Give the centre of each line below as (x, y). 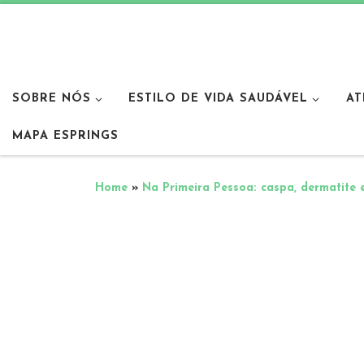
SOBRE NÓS (52, 98)
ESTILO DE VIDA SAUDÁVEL (219, 98)
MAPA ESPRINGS (65, 136)
